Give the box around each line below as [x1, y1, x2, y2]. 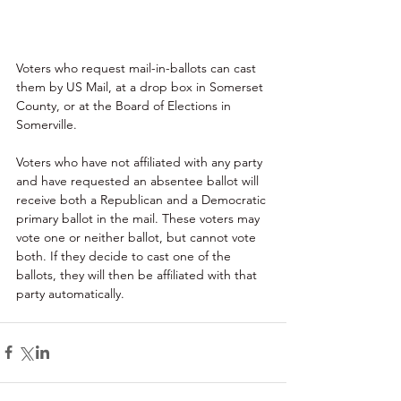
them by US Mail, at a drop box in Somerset [16, 78, 267, 95]
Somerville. [16, 115, 77, 132]
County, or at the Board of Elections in [16, 97, 235, 114]
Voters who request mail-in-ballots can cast [16, 59, 260, 76]
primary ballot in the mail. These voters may [16, 209, 263, 226]
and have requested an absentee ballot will [16, 172, 262, 189]
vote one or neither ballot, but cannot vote [16, 228, 260, 245]
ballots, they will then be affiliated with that [16, 266, 260, 283]
